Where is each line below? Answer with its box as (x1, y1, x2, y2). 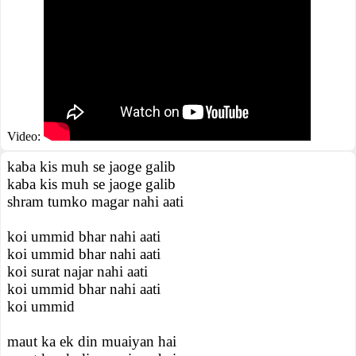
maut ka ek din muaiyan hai (7, 333, 176, 350)
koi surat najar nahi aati (7, 263, 148, 280)
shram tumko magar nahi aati (7, 193, 184, 210)
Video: (7, 130, 44, 143)
